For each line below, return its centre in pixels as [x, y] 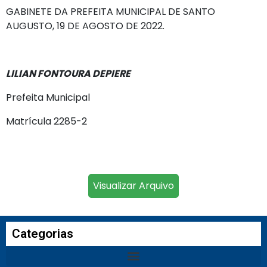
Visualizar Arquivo [133, 185]
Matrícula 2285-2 [46, 121]
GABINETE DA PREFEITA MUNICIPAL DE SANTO [111, 11]
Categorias [43, 233]
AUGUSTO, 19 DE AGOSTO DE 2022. [85, 26]
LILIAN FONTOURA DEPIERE [68, 73]
